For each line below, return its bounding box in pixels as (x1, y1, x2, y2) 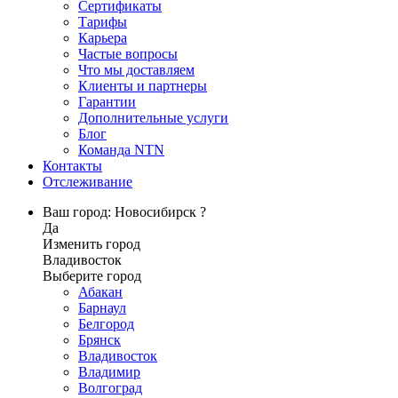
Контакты (43, 158, 102, 173)
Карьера (78, 30, 127, 45)
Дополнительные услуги (78, 110, 228, 125)
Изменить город (43, 236, 140, 251)
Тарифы (78, 14, 127, 29)
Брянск (78, 332, 121, 347)
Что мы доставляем (78, 62, 195, 77)
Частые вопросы (78, 46, 178, 61)
